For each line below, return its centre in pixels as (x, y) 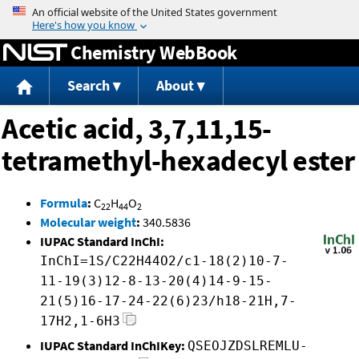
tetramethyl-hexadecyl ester (178, 161)
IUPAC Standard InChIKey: (113, 346)
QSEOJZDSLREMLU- (248, 346)
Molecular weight (88, 222)
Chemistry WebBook (154, 52)
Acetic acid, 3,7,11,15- (137, 129)
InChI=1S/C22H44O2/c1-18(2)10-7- (164, 261)
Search (88, 86)
